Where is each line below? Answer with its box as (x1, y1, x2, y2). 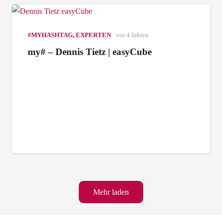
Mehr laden (93, 187, 129, 196)
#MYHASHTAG (28, 31, 73, 39)
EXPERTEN (76, 31, 111, 39)
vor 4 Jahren (115, 31, 149, 39)
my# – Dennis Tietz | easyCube (28, 46, 152, 57)
